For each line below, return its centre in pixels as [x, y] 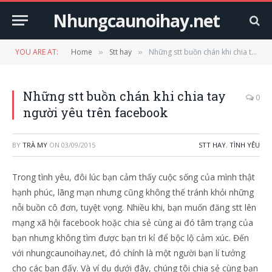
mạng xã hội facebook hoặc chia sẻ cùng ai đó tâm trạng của [133, 223]
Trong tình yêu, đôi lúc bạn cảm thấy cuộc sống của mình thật [134, 177]
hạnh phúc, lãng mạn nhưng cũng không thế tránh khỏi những [133, 192]
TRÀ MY [35, 145]
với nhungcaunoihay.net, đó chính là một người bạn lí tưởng [129, 253]
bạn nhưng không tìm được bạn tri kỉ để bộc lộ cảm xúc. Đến [131, 238]
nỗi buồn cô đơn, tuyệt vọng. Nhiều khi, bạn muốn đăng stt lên [134, 207]
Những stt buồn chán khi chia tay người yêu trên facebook [200, 52]
